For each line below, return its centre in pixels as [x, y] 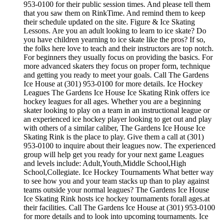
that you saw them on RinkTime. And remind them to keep [114, 13]
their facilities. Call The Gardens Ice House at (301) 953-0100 [119, 207]
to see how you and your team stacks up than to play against [116, 181]
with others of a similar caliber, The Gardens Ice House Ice [114, 128]
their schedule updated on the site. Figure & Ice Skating [109, 22]
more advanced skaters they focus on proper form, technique [117, 66]
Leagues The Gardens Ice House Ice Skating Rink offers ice [117, 92]
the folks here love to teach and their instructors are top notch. [119, 48]
